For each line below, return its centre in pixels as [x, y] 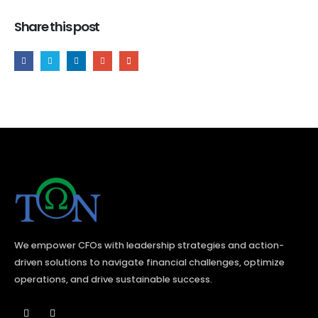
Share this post [57, 27]
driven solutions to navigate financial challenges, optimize [149, 262]
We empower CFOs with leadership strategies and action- [149, 245]
